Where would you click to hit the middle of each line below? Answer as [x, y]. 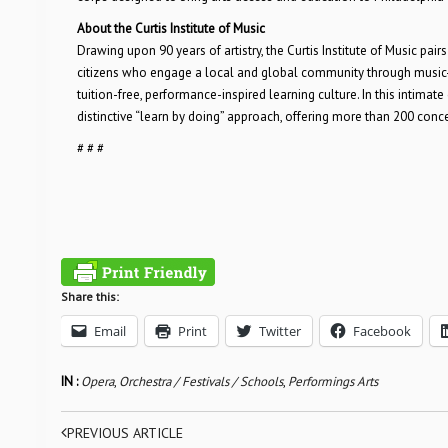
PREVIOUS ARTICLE [124, 433]
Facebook [381, 331]
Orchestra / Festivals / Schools [200, 381]
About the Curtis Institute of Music [170, 28]
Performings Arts [332, 381]
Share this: [89, 296]
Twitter [279, 331]
